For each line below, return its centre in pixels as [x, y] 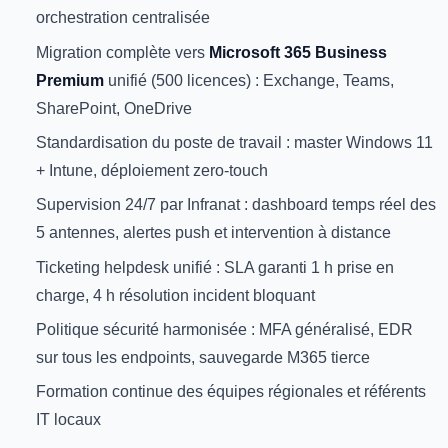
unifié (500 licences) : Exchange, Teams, [249, 79]
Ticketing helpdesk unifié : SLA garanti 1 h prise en [215, 266]
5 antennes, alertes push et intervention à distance [213, 232]
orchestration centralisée [123, 17]
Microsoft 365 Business [298, 51]
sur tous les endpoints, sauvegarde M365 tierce [203, 357]
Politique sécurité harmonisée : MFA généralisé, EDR [224, 329]
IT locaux [68, 419]
